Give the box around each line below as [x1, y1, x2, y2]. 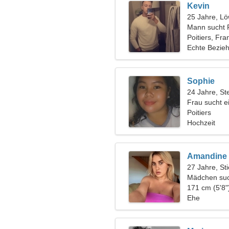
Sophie [187, 77, 215, 85]
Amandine [187, 152, 227, 161]
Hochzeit [187, 119, 215, 127]
